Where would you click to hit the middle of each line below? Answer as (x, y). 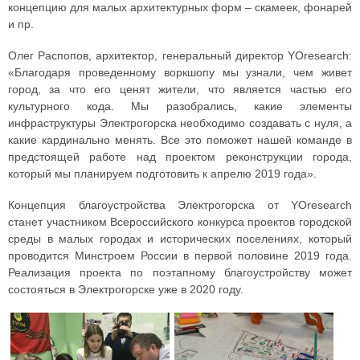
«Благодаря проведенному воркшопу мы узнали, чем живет (180, 73)
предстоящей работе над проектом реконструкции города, (180, 157)
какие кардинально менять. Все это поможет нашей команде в (180, 140)
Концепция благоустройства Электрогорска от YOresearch (180, 205)
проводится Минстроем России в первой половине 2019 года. (180, 256)
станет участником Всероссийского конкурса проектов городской (180, 222)
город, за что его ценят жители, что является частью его (180, 90)
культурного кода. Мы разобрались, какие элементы (180, 106)
